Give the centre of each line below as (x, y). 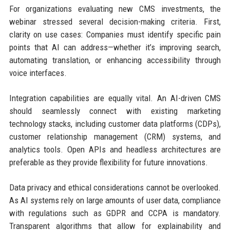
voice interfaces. (38, 73)
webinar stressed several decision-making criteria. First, (115, 22)
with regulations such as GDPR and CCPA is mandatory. (115, 213)
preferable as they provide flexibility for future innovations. (108, 162)
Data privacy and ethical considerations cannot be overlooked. (115, 188)
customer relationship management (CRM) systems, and (115, 137)
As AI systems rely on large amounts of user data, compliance (115, 200)
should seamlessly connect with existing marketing (115, 111)
